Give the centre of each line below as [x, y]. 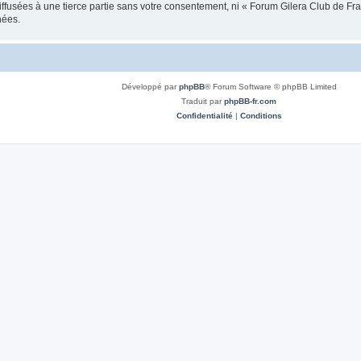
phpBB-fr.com [250, 101]
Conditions [261, 115]
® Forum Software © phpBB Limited [270, 86]
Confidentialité [204, 115]
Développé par [150, 86]
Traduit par [203, 101]
